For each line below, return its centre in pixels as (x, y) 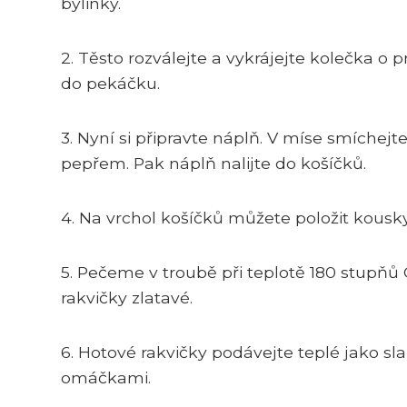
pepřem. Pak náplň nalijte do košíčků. (213, 163)
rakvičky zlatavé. (127, 297)
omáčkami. (106, 377)
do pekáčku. (110, 83)
